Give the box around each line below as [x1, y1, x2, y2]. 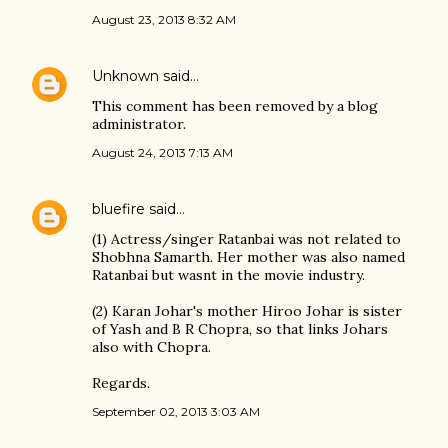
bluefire [92, 200, 145, 219]
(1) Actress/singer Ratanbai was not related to [92, 230, 401, 249]
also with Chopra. [92, 338, 211, 357]
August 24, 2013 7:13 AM [92, 145, 233, 161]
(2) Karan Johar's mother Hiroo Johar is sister [92, 302, 402, 321]
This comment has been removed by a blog [92, 97, 378, 116]
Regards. [92, 374, 150, 393]
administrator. [92, 115, 186, 134]
